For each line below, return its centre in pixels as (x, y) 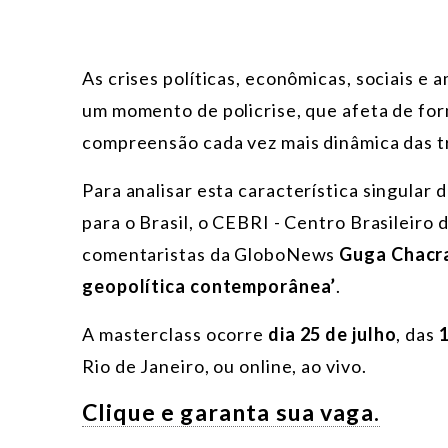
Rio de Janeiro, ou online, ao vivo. (224, 366)
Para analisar (137, 190)
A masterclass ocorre (175, 334)
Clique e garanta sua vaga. (231, 412)
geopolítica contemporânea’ (209, 286)
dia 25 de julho (332, 334)
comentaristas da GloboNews (211, 254)
